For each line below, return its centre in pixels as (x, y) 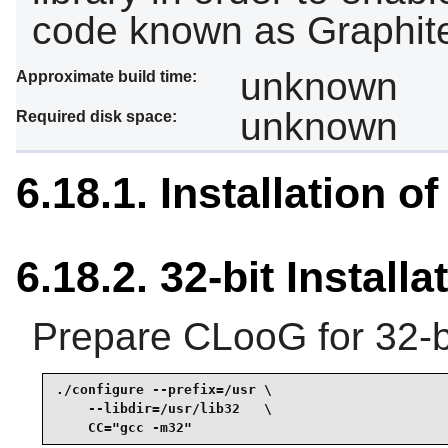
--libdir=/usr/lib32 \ (164, 409)
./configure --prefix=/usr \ (164, 390)
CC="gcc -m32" (124, 428)
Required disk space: (96, 116)
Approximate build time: (106, 76)
